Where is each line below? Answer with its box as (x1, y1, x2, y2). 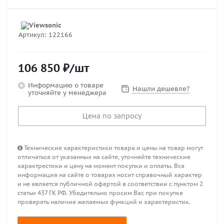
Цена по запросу (82, 111, 141, 120)
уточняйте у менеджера (28, 88, 106, 97)
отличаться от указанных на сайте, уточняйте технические (17, 153, 190, 160)
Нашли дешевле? (132, 84, 189, 93)
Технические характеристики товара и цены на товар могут (22, 144, 203, 151)
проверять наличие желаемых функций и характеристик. (17, 198, 190, 205)
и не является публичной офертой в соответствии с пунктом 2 (17, 180, 203, 187)
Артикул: (18, 30, 46, 39)
